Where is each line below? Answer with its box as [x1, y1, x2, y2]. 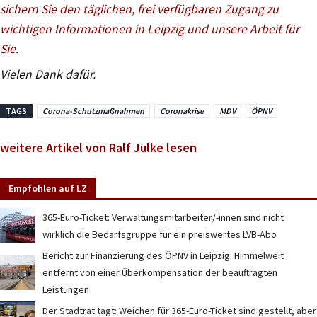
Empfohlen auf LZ [8, 182, 87, 195]
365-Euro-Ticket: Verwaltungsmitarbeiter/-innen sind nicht [42, 211, 284, 224]
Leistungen [42, 283, 89, 296]
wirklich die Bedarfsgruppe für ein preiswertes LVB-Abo [42, 228, 277, 241]
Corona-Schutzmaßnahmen [42, 105, 144, 116]
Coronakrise [160, 105, 204, 116]
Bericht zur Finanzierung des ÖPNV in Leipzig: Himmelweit [42, 249, 284, 263]
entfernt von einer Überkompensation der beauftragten [42, 266, 277, 279]
